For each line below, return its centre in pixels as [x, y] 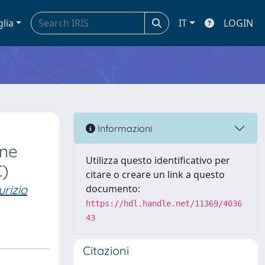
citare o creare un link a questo [155, 174]
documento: [113, 189]
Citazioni [106, 251]
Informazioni [124, 128]
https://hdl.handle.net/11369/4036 [164, 203]
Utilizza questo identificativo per [158, 160]
